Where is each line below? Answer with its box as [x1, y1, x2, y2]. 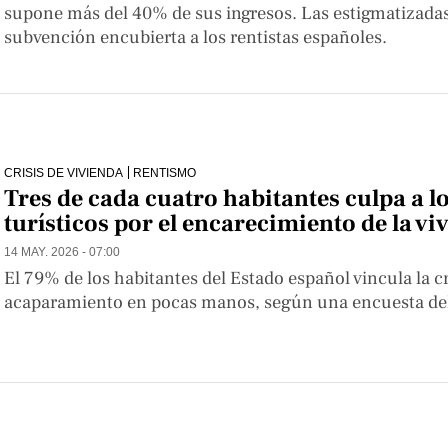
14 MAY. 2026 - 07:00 [4, 245, 120, 259]
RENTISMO [133, 166, 196, 180]
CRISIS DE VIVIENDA [4, 166, 123, 180]
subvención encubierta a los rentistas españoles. [4, 25, 387, 50]
